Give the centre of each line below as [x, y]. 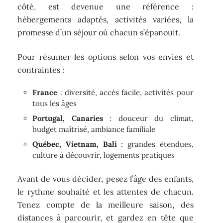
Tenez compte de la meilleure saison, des [106, 204]
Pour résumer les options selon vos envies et [106, 56]
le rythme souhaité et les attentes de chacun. [106, 191]
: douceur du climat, [148, 118]
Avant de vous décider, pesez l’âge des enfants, [106, 178]
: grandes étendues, [155, 144]
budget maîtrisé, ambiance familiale [94, 129]
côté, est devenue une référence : [106, 7]
